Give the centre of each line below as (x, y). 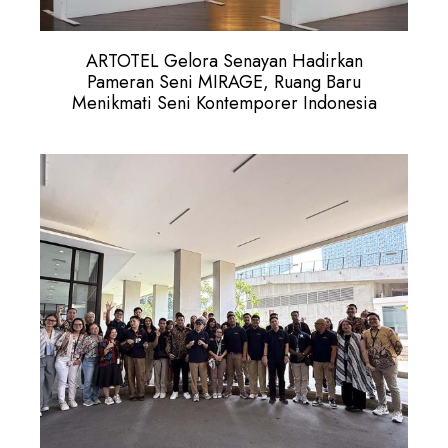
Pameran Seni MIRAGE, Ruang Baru (224, 82)
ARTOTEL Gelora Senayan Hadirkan (224, 61)
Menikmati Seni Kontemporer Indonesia (224, 103)
